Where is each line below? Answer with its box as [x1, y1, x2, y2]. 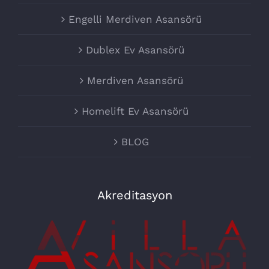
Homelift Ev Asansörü [82, 104, 189, 117]
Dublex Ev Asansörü [86, 43, 184, 56]
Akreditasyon [97, 187, 172, 202]
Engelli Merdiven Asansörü [68, 13, 202, 25]
